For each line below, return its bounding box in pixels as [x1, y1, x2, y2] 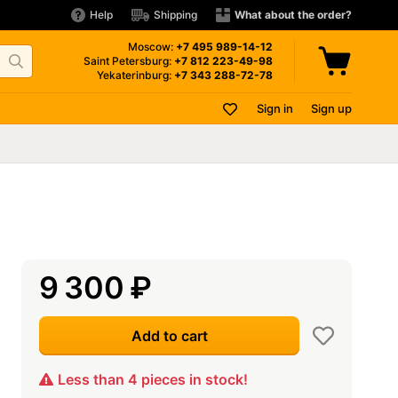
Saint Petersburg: [84, 54, 174, 68]
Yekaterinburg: [97, 68, 174, 82]
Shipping [154, 8, 197, 21]
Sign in [257, 101, 293, 115]
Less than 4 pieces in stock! [58, 370, 248, 388]
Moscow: [128, 40, 176, 53]
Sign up [311, 101, 352, 115]
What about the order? [235, 8, 352, 21]
